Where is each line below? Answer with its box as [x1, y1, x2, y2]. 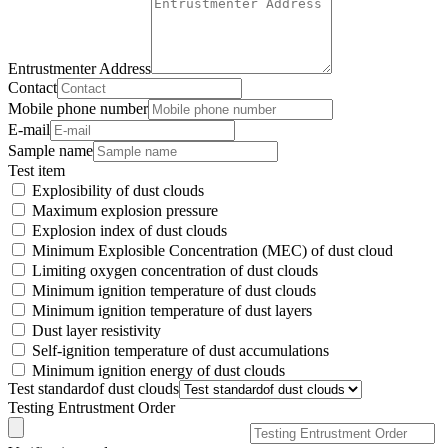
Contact [8, 79, 57, 97]
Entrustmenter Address [8, 60, 151, 78]
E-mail [8, 121, 50, 139]
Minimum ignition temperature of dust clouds [32, 282, 316, 300]
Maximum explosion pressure [32, 202, 218, 220]
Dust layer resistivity [32, 322, 161, 340]
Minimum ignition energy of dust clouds [32, 362, 285, 380]
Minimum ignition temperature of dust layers [32, 302, 312, 320]
